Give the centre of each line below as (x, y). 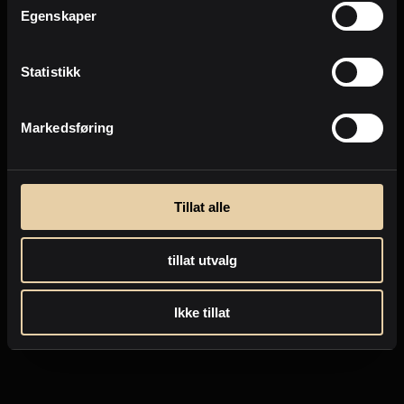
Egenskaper (59, 16)
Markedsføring (68, 128)
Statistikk (50, 72)
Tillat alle (202, 207)
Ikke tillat (202, 312)
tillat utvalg (202, 260)
